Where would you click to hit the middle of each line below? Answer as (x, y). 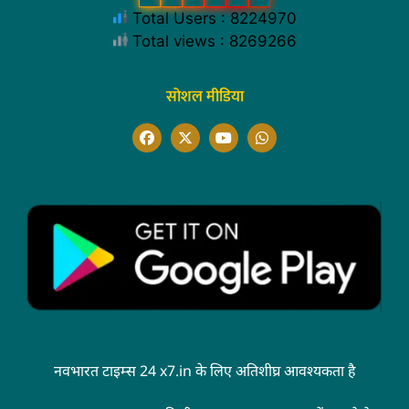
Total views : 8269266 (212, 41)
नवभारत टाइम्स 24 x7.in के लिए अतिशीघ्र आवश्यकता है (204, 370)
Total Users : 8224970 (212, 18)
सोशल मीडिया (204, 96)
